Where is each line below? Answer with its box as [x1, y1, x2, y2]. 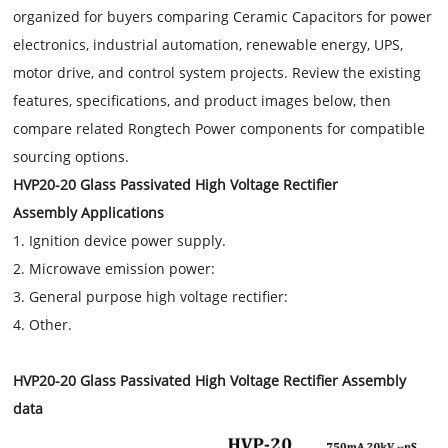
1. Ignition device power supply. [13, 231, 227, 250]
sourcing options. [13, 147, 130, 166]
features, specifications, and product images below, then [13, 91, 392, 110]
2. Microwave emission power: [13, 259, 216, 278]
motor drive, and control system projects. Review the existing [13, 63, 422, 82]
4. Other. [13, 315, 73, 334]
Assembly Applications [13, 203, 165, 222]
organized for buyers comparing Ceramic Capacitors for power [13, 7, 433, 26]
